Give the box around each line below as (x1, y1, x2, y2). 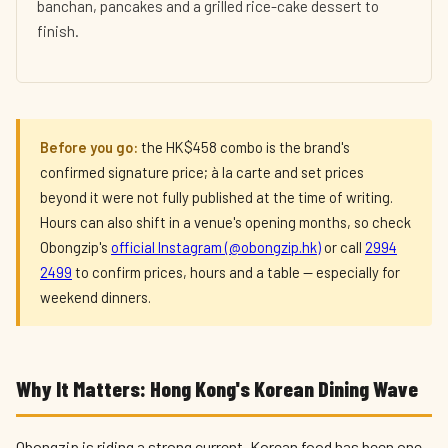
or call (321, 238, 365, 256)
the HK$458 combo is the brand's (138, 138, 350, 156)
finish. (37, 22, 79, 40)
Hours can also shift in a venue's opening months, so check (40, 213, 411, 231)
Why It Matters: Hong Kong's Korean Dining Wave (16, 375, 418, 401)
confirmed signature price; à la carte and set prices (40, 163, 364, 181)
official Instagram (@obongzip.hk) (111, 238, 321, 256)
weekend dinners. (40, 288, 151, 306)
